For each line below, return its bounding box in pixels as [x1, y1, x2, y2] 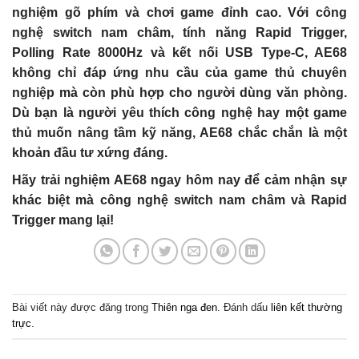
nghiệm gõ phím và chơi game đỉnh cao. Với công [12, 5, 347, 19]
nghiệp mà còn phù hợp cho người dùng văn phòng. [12, 85, 347, 99]
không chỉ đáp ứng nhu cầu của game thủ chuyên [12, 65, 347, 79]
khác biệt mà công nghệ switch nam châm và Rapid [12, 193, 347, 208]
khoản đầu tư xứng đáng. [12, 145, 167, 159]
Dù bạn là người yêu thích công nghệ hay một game [12, 105, 347, 119]
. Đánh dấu [217, 301, 271, 314]
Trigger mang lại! [12, 213, 114, 228]
